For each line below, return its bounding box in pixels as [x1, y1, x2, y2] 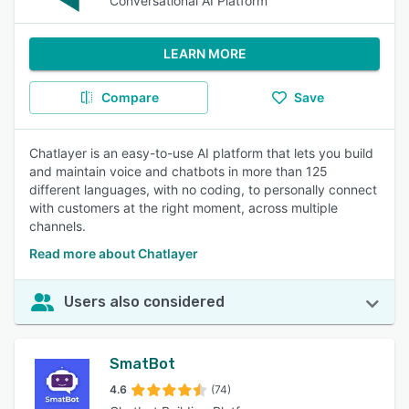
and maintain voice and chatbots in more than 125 [29, 163, 328, 179]
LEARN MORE [163, 46, 246, 61]
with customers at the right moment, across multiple [29, 200, 338, 215]
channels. [29, 218, 86, 234]
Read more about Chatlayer [29, 246, 198, 261]
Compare [100, 89, 159, 105]
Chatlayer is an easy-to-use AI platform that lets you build [29, 145, 373, 161]
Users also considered [64, 293, 225, 310]
